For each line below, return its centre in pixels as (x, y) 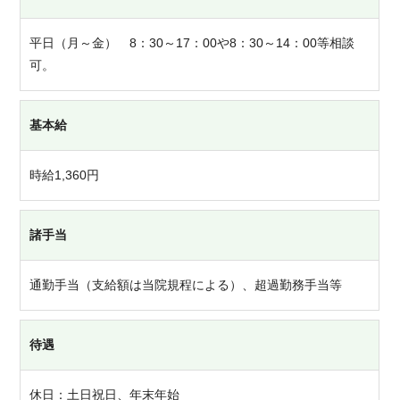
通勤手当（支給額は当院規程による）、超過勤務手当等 (186, 285)
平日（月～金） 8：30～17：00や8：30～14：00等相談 (192, 43)
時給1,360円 (65, 175)
